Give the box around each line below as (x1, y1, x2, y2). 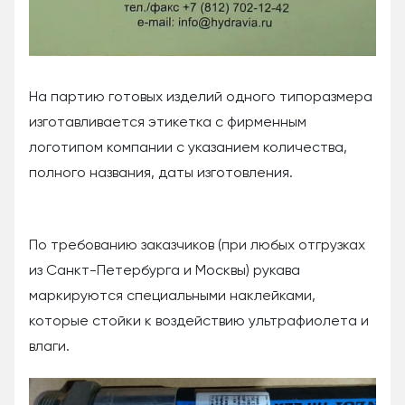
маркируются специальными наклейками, (29, 289, 316, 305)
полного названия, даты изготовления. (29, 166, 293, 182)
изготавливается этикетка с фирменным (29, 116, 306, 131)
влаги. (29, 340, 70, 355)
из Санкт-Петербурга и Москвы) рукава (29, 264, 300, 279)
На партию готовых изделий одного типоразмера (29, 90, 372, 106)
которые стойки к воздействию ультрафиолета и (29, 315, 369, 330)
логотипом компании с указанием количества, (29, 141, 347, 156)
